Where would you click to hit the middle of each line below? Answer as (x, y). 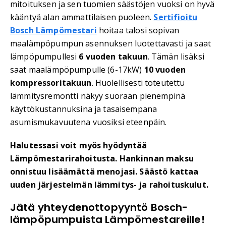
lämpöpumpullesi (45, 57)
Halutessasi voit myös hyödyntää (79, 146)
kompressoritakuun (51, 83)
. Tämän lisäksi (176, 57)
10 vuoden (165, 70)
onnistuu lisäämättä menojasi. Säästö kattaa (104, 172)
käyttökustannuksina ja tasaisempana (84, 109)
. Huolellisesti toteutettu (138, 83)
